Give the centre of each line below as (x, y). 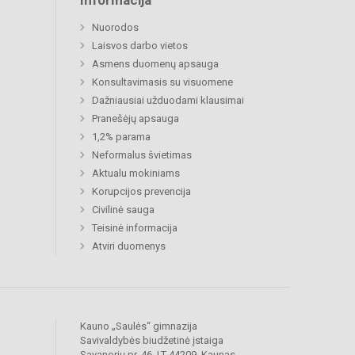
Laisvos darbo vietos (140, 46)
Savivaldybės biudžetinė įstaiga (152, 341)
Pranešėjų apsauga (136, 119)
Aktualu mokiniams (136, 174)
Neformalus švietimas (142, 155)
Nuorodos (115, 28)
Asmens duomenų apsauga (155, 64)
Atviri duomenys (129, 246)
